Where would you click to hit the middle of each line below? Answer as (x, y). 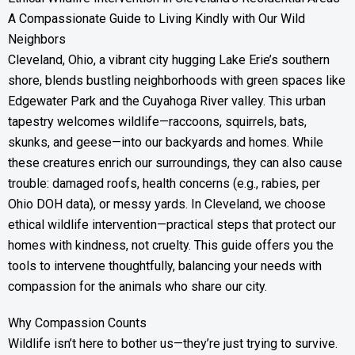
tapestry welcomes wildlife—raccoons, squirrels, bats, (157, 122)
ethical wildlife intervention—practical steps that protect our (172, 225)
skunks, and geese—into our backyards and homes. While (166, 142)
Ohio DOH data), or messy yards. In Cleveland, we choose (167, 204)
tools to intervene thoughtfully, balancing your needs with (165, 266)
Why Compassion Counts (77, 323)
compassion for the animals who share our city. (137, 286)
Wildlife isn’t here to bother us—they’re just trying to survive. (173, 344)
